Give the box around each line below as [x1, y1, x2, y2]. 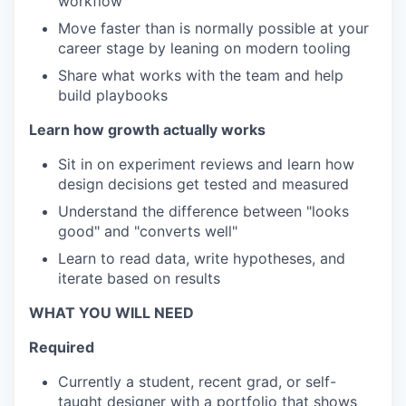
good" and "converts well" [58, 222, 237, 240]
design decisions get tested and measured [58, 175, 349, 193]
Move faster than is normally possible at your [58, 19, 369, 37]
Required [29, 338, 94, 356]
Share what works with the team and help [58, 66, 343, 84]
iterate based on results [58, 269, 220, 287]
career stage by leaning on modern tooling [58, 39, 351, 57]
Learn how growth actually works [29, 121, 266, 139]
